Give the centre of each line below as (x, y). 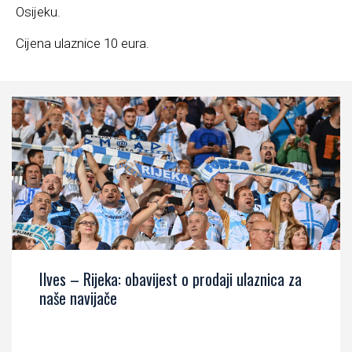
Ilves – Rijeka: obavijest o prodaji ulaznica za (170, 279)
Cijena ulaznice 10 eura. (82, 44)
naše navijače (78, 298)
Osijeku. (38, 12)
